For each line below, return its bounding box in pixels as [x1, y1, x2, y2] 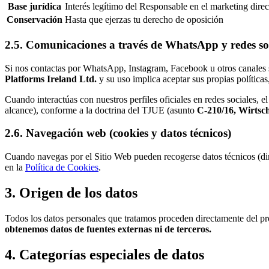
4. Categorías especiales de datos [5, 246, 204, 262]
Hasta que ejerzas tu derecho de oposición [65, 14, 223, 25]
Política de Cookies [25, 162, 98, 173]
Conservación [7, 14, 62, 25]
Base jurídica [8, 1, 61, 12]
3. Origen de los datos [5, 184, 138, 201]
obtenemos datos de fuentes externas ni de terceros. [5, 223, 211, 234]
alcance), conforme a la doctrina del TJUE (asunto [5, 104, 197, 115]
